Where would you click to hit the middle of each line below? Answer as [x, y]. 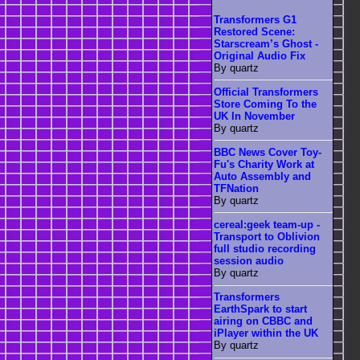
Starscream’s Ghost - [266, 43]
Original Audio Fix [260, 55]
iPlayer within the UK [266, 333]
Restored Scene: [254, 31]
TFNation [236, 188]
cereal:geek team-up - [267, 225]
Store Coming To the [265, 104]
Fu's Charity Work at [264, 164]
